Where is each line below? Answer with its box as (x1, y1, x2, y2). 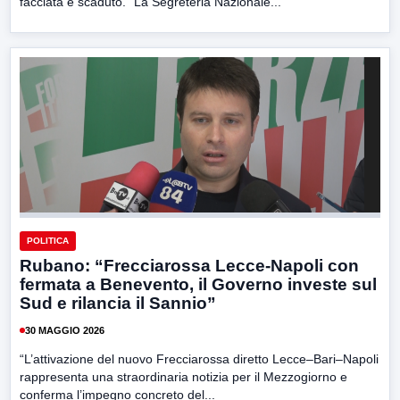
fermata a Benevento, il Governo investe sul (20, 275, 377, 295)
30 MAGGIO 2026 (25, 324, 104, 336)
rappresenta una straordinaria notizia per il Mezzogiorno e (20, 370, 347, 385)
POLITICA (27, 236, 69, 246)
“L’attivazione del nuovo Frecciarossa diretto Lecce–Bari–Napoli (20, 352, 379, 367)
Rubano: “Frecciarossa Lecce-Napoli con (20, 256, 359, 276)
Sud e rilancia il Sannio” (20, 294, 216, 313)
